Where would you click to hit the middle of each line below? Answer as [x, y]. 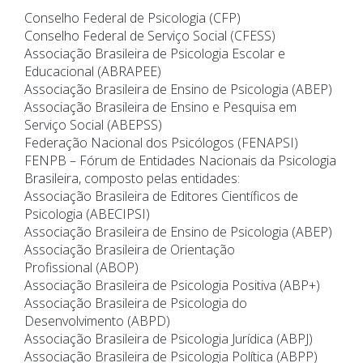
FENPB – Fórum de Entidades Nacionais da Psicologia [180, 161]
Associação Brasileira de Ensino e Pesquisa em [160, 107]
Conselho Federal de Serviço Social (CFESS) [150, 36]
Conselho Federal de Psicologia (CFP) [132, 18]
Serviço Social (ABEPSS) [93, 125]
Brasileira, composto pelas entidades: [132, 179]
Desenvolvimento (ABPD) [97, 321]
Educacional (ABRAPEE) [93, 72]
